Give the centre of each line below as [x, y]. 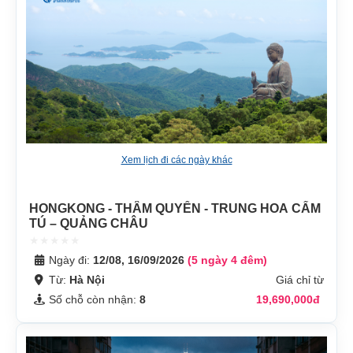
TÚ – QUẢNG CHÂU [89, 223]
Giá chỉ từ [300, 279]
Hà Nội [87, 279]
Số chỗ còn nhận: [94, 299]
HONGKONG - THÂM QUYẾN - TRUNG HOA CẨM [175, 208]
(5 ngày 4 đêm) [227, 260]
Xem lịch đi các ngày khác [176, 160]
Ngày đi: [71, 260]
